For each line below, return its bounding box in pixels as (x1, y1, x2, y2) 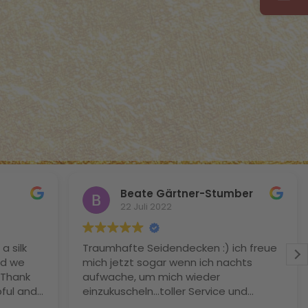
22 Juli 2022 (120, 200, 173, 214)
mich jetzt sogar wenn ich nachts (82, 254, 253, 269)
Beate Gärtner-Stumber (120, 186, 254, 201)
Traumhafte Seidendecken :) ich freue (82, 240, 278, 255)
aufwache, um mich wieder (82, 269, 221, 284)
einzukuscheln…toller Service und (82, 283, 248, 298)
